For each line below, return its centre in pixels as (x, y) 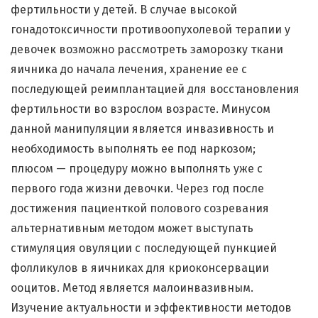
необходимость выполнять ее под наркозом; (133, 149)
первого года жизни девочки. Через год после (137, 189)
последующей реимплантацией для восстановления (155, 89)
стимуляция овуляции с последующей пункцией (144, 248)
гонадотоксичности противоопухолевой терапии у (150, 30)
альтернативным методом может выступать (132, 229)
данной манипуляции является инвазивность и (142, 129)
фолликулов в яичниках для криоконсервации (140, 268)
